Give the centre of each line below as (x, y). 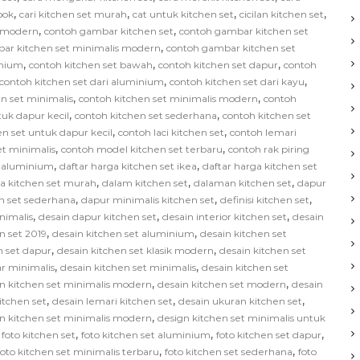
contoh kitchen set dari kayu (237, 81)
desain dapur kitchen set (98, 216)
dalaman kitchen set (243, 182)
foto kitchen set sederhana (229, 351)
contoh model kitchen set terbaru (142, 149)
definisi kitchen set (265, 199)
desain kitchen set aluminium (123, 233)
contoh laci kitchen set (171, 132)
